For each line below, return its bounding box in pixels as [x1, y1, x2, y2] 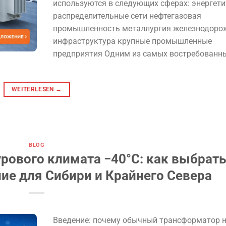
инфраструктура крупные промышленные [52, 36, 212, 46]
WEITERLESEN [11, 86, 56, 93]
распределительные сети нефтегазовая [52, 11, 201, 21]
